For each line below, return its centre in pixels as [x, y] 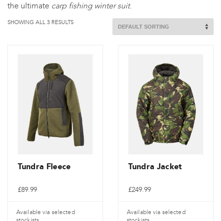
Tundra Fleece [44, 166]
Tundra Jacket [155, 166]
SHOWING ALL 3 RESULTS [40, 22]
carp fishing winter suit [91, 6]
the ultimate [29, 6]
